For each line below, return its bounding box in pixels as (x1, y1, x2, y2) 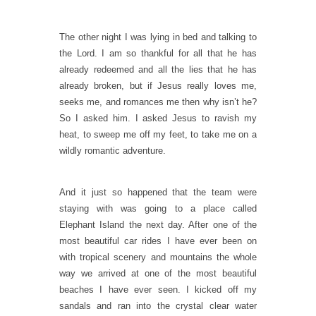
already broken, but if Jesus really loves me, (59, 80, 257, 91)
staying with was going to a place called (59, 203, 257, 214)
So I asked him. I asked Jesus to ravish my (59, 113, 257, 123)
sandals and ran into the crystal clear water (59, 300, 257, 311)
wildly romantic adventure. (59, 145, 166, 156)
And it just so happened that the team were (59, 187, 257, 197)
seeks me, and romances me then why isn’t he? (59, 97, 257, 107)
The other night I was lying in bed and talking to (59, 32, 257, 42)
